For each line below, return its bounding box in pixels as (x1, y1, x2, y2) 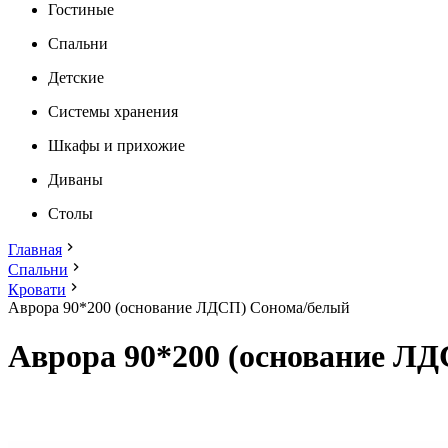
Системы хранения (48, 103, 178, 120)
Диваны (48, 171, 103, 188)
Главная (8, 241, 62, 258)
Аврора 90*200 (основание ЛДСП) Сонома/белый (8, 299, 350, 316)
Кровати (8, 281, 66, 298)
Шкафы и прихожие (48, 137, 185, 154)
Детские (48, 69, 104, 86)
